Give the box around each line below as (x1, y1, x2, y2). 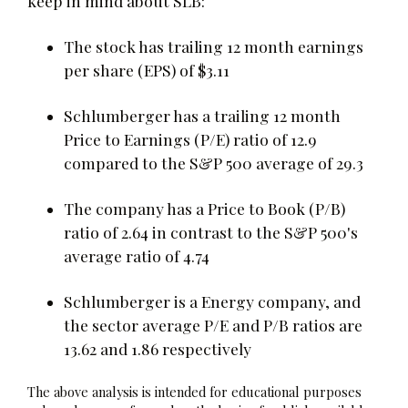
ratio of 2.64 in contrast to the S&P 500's (64, 220, 358, 242)
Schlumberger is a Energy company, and (64, 290, 361, 311)
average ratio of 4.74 (64, 244, 209, 266)
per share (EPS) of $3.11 (64, 58, 229, 80)
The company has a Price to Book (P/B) (64, 197, 345, 219)
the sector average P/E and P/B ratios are (64, 313, 362, 335)
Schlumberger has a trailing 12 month (64, 104, 341, 126)
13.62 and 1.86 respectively (64, 337, 251, 359)
